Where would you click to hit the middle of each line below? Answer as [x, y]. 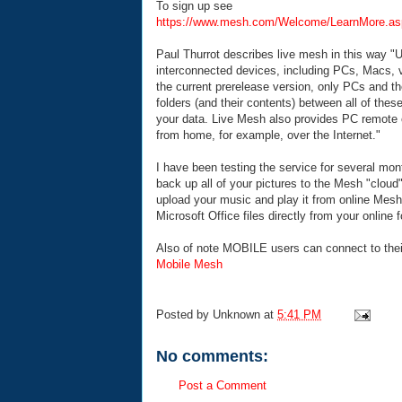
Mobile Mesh [189, 264]
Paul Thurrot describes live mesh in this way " [275, 54]
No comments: [212, 357]
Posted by [184, 315]
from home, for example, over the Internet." [268, 135]
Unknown [236, 315]
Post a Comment [223, 386]
